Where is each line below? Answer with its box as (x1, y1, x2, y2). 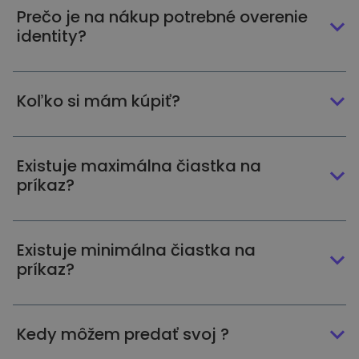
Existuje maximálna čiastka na (16, 155, 261, 177)
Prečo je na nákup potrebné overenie (16, 6, 308, 28)
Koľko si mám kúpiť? (16, 90, 180, 112)
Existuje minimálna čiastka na (16, 239, 256, 261)
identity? (16, 25, 87, 47)
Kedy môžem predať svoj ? (16, 323, 229, 345)
